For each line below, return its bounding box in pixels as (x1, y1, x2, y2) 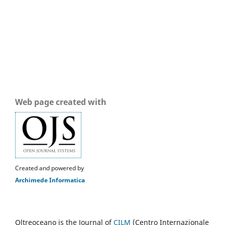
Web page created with (15, 96, 106, 108)
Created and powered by (15, 164, 84, 173)
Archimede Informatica (15, 176, 85, 185)
